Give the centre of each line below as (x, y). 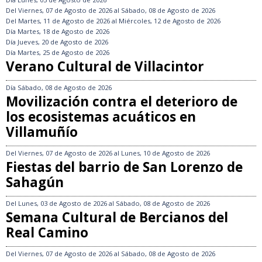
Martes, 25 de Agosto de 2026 (63, 52)
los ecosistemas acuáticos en (101, 116)
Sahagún (35, 182)
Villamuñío (42, 132)
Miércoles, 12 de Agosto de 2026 (170, 20)
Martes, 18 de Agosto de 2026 (63, 31)
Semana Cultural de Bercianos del (117, 217)
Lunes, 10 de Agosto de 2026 (166, 153)
